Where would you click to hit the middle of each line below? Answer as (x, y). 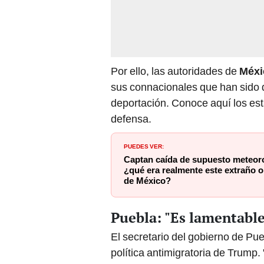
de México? (147, 181)
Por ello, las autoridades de (175, 71)
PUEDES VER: (144, 146)
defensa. (131, 119)
